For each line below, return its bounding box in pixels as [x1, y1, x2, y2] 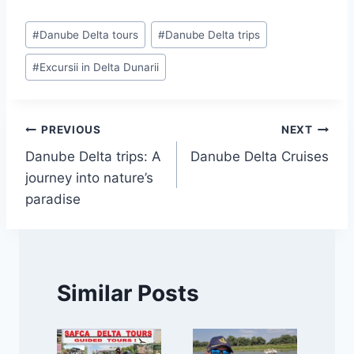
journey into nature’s [25, 170, 153, 186]
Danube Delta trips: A [25, 149, 161, 165]
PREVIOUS [41, 122, 101, 136]
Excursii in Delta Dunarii [40, 60, 160, 73]
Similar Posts [57, 279, 199, 307]
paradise [25, 191, 81, 208]
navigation [24, 153, 137, 181]
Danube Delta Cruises [190, 149, 329, 165]
